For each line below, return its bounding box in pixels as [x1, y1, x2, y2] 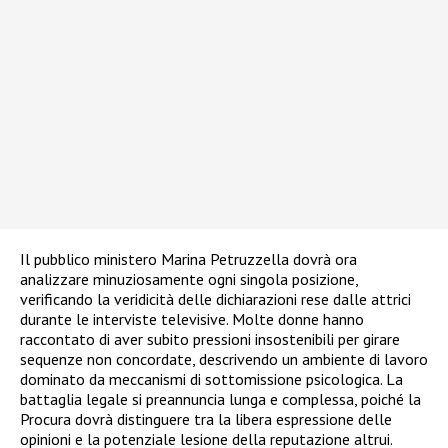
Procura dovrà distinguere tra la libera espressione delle [20, 409, 392, 430]
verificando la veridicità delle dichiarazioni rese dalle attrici [20, 289, 411, 310]
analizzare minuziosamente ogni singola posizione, [20, 269, 358, 290]
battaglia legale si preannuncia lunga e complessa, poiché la [20, 389, 421, 410]
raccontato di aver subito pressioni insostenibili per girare [20, 329, 400, 350]
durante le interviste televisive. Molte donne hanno [20, 309, 364, 330]
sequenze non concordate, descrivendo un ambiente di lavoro [20, 349, 428, 370]
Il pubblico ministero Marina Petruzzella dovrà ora [20, 249, 357, 270]
